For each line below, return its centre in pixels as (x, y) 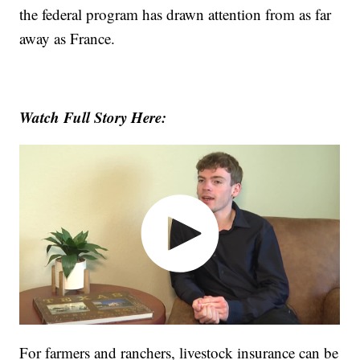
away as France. (67, 39)
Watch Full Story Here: (93, 117)
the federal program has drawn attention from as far (176, 14)
